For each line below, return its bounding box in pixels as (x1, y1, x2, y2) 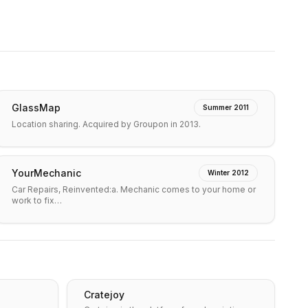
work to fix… (12, 195, 62, 206)
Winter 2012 (208, 168, 249, 177)
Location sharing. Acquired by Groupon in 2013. (12, 119, 201, 129)
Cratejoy (84, 289, 124, 300)
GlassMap (12, 101, 60, 113)
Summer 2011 (203, 103, 249, 111)
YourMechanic (12, 166, 81, 179)
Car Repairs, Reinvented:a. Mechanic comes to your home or (12, 184, 256, 195)
